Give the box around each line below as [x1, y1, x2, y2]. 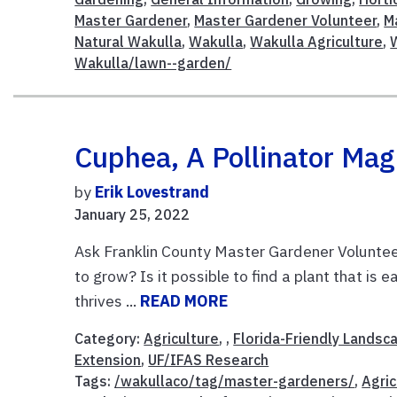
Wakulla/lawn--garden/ [74, 54, 232, 73]
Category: [74, 330, 144, 348]
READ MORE [140, 291, 229, 312]
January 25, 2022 [74, 206, 191, 224]
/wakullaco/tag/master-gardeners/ [114, 372, 355, 391]
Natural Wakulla [74, 33, 183, 51]
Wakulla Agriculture [250, 33, 384, 51]
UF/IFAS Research [148, 351, 269, 370]
